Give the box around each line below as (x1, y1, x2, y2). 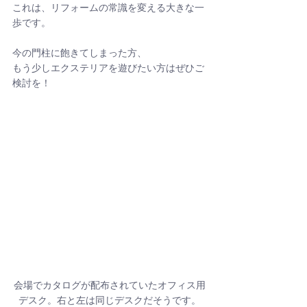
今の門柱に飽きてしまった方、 (12, 49, 147, 58)
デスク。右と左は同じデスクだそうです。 (19, 296, 201, 306)
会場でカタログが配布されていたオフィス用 (14, 281, 206, 291)
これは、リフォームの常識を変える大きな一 (12, 3, 204, 13)
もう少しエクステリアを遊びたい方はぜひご (12, 64, 204, 73)
